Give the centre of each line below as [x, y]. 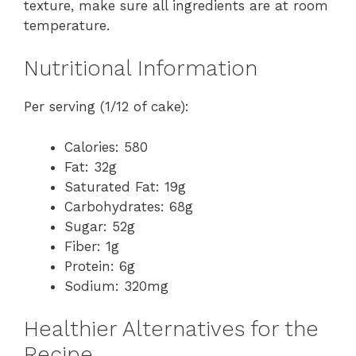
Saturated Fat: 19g [125, 186]
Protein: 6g [100, 266]
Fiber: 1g [92, 246]
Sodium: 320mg [116, 286]
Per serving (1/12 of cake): [106, 107]
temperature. [67, 25]
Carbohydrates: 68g [129, 206]
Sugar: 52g [100, 226]
